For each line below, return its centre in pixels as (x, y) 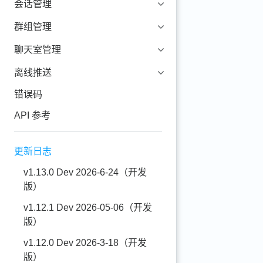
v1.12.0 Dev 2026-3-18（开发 (85, 243)
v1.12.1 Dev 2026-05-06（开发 (88, 208)
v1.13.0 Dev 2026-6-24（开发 (85, 172)
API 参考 (32, 115)
